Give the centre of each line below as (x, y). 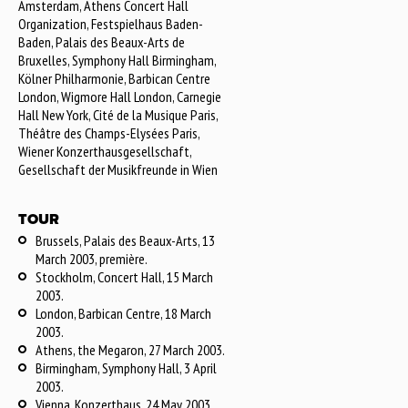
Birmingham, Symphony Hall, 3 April (126, 368)
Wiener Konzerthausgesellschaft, (105, 151)
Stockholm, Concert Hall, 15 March (124, 277)
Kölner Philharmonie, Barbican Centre (114, 78)
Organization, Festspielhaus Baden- (111, 24)
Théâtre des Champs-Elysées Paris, (109, 133)
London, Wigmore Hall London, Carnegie (120, 97)
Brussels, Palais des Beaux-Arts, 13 (125, 240)
